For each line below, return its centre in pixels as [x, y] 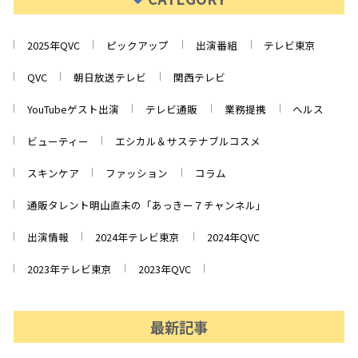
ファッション [137, 173]
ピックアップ [138, 45]
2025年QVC [53, 45]
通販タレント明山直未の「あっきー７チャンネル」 [146, 205]
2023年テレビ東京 [69, 268]
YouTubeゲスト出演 [73, 109]
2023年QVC [165, 268]
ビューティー [58, 141]
